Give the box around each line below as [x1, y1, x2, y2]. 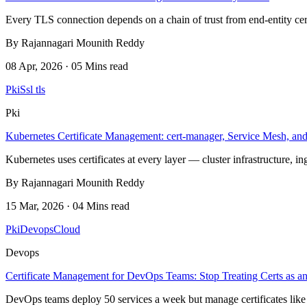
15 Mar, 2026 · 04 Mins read [5, 199, 130, 212]
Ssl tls [20, 83, 45, 95]
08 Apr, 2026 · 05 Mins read [5, 60, 128, 72]
